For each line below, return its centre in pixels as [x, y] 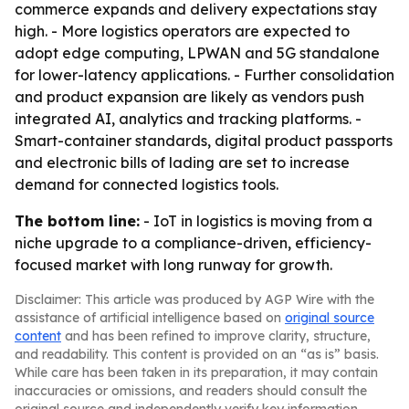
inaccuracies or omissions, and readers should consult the [191, 391]
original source [330, 318]
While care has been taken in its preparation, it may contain [196, 372]
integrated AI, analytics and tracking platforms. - [188, 119]
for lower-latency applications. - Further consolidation [204, 75]
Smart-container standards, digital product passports [204, 141]
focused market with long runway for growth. [173, 265]
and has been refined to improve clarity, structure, [216, 336]
